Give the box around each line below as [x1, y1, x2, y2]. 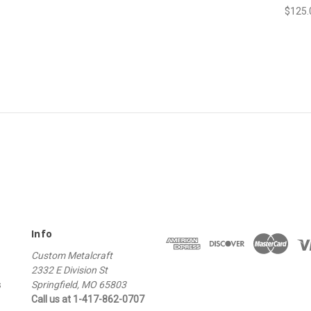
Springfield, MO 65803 [31, 279, 126, 291]
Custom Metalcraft [31, 250, 112, 262]
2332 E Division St [31, 264, 108, 276]
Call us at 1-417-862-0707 [31, 294, 144, 305]
